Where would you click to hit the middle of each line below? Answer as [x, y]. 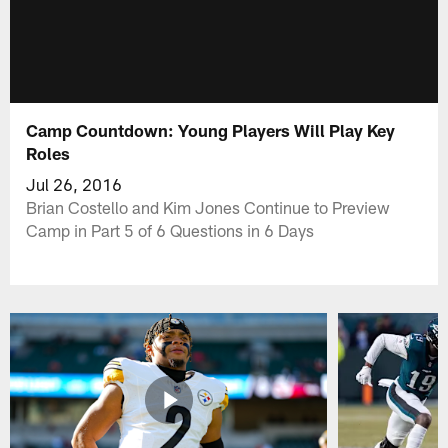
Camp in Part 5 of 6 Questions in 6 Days [170, 229]
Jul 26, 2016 [74, 183]
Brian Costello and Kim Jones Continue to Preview [208, 206]
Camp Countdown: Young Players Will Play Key [211, 129]
